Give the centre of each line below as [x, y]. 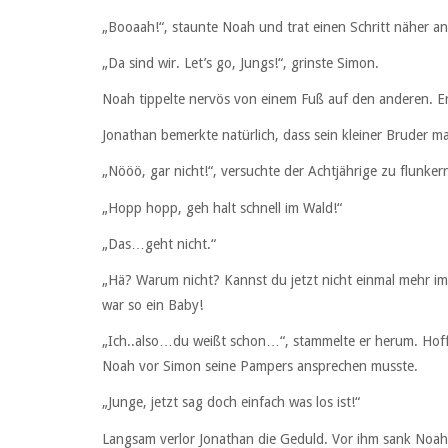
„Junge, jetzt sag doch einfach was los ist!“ [231, 402]
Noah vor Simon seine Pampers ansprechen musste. [260, 366]
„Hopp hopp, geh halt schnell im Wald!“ [222, 207]
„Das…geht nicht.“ [159, 243]
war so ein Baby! [152, 304]
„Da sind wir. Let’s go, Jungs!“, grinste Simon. [240, 62]
